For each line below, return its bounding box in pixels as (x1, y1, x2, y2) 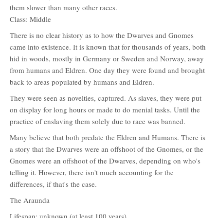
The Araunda (10, 195, 50, 205)
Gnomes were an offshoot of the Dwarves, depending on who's (10, 156, 200, 165)
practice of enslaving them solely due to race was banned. (10, 116, 185, 126)
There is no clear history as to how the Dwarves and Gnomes (10, 30, 194, 40)
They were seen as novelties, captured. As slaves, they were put (10, 93, 201, 103)
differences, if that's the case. (10, 179, 97, 189)
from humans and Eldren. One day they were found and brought (10, 65, 205, 75)
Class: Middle (10, 14, 51, 24)
